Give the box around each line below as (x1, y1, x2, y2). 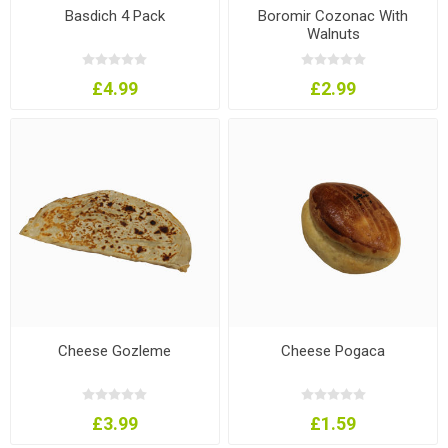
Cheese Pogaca (281, 341, 386, 360)
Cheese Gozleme (58, 341, 172, 360)
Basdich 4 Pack (64, 6, 165, 25)
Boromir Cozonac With (258, 6, 409, 25)
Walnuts (306, 24, 360, 43)
